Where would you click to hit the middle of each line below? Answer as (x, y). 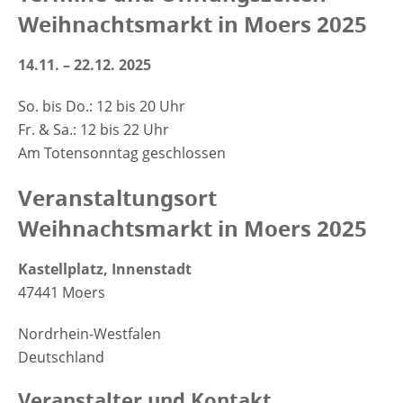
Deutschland (61, 358)
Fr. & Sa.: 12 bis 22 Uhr (94, 130)
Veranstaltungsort (117, 198)
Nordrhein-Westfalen (90, 334)
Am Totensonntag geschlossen (122, 153)
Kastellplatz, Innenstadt (105, 269)
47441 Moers (62, 293)
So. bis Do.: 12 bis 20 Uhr (102, 107)
